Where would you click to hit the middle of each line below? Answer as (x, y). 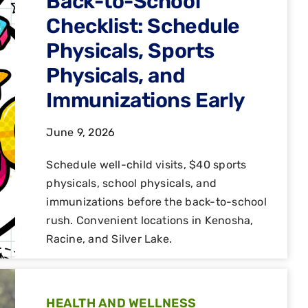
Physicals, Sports (130, 51)
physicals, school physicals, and (132, 183)
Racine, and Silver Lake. (109, 239)
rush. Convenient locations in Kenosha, (150, 220)
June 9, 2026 (81, 132)
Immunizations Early (146, 100)
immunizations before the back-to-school (156, 201)
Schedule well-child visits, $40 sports (146, 164)
